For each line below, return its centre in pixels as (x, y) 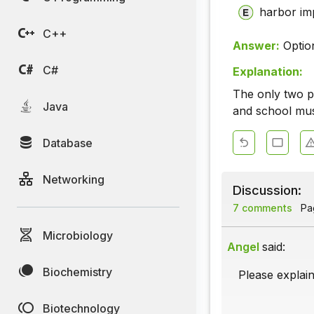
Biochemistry (77, 272)
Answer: (256, 45)
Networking (74, 179)
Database (68, 143)
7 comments (262, 208)
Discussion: (267, 190)
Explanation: (268, 72)
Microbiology (78, 235)
